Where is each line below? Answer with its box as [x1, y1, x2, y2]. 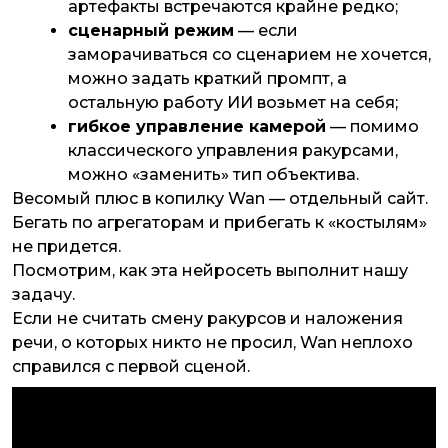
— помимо [326, 117, 419, 137]
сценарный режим [68, 21, 234, 41]
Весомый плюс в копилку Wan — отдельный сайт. [12, 189, 428, 209]
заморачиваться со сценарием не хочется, [68, 45, 431, 65]
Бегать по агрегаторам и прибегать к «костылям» [12, 213, 427, 233]
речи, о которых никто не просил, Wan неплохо [12, 333, 413, 353]
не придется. [12, 237, 125, 257]
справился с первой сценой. [12, 357, 254, 377]
